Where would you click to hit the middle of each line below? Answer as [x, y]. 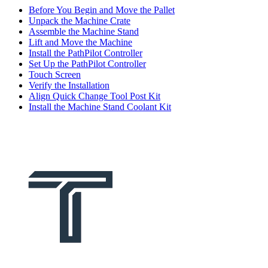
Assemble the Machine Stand [84, 32]
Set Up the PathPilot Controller [87, 64]
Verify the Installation [69, 86]
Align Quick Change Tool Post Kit [95, 96]
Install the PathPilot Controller [86, 53]
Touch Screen [55, 75]
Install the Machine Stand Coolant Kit [100, 107]
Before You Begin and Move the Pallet [102, 10]
